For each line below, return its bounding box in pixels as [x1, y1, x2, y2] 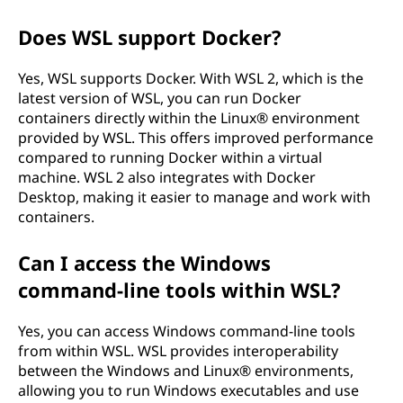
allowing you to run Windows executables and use [18, 381, 359, 400]
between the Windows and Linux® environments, [18, 361, 354, 381]
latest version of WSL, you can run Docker [18, 88, 301, 108]
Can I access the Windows [18, 249, 271, 276]
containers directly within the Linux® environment [18, 108, 360, 128]
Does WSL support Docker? [18, 23, 282, 50]
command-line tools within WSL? [18, 276, 341, 303]
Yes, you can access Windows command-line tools [18, 321, 355, 341]
